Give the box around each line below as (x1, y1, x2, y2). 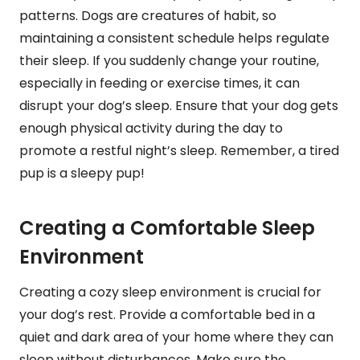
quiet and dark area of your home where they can (19, 327, 333, 346)
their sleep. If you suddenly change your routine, (19, 51, 319, 70)
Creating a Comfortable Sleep (19, 214, 315, 241)
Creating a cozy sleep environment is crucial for (19, 282, 321, 301)
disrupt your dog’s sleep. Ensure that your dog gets (19, 96, 338, 115)
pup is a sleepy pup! (19, 163, 145, 182)
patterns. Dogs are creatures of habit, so (19, 6, 276, 25)
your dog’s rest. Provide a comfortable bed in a (19, 305, 315, 324)
